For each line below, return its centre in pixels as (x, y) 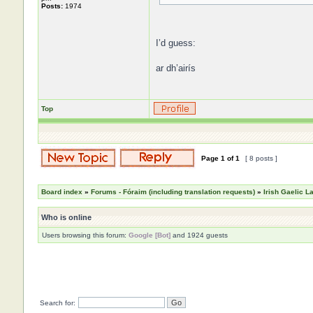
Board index (61, 192)
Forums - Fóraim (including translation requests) (173, 192)
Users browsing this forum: (85, 235)
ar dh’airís (175, 68)
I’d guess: (175, 43)
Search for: (57, 303)
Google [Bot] (149, 235)
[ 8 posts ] (261, 158)
